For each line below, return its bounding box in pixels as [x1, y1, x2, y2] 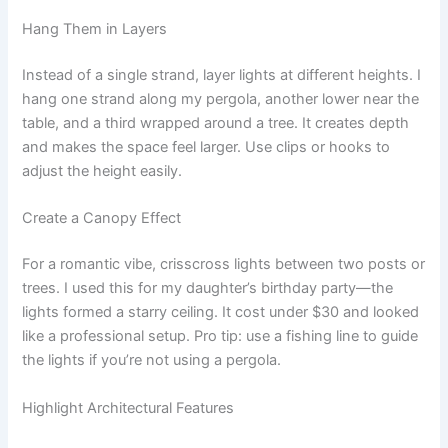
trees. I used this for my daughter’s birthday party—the [22, 279, 394, 298]
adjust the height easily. [22, 162, 183, 181]
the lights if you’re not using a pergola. [22, 351, 282, 370]
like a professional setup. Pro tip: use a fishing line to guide [22, 327, 419, 346]
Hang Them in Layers [22, 20, 168, 39]
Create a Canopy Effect [22, 209, 182, 228]
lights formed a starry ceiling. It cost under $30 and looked [22, 303, 420, 322]
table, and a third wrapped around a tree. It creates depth [22, 114, 410, 133]
